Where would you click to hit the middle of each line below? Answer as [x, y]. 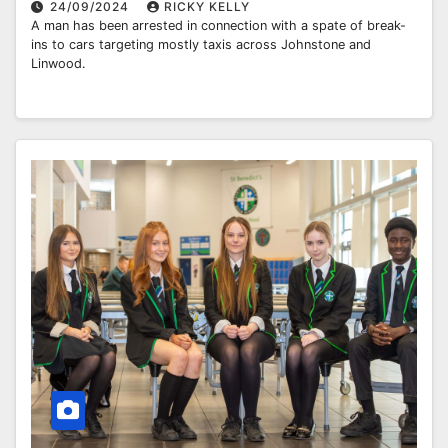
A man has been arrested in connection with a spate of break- [218, 25]
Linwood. [58, 63]
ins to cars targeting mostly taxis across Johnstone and [201, 44]
